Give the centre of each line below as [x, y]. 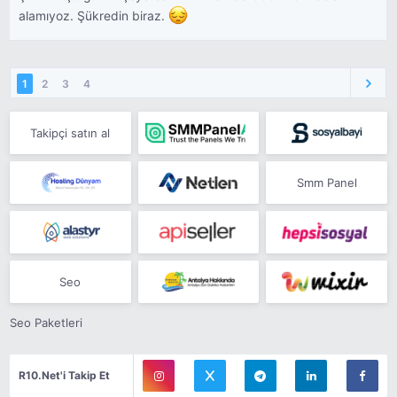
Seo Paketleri [47, 323]
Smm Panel [327, 182]
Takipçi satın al [70, 132]
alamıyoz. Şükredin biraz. [94, 16]
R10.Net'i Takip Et [65, 375]
